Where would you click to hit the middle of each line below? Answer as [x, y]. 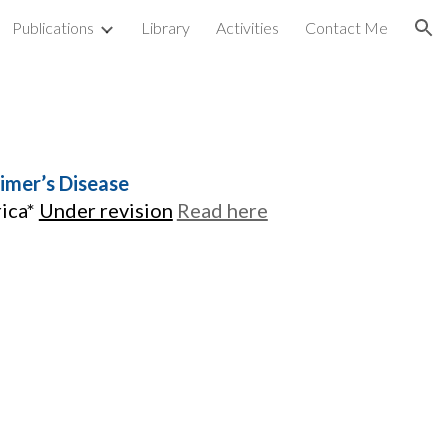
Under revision [105, 210]
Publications [53, 27]
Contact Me [346, 27]
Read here [222, 210]
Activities [247, 27]
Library [165, 27]
